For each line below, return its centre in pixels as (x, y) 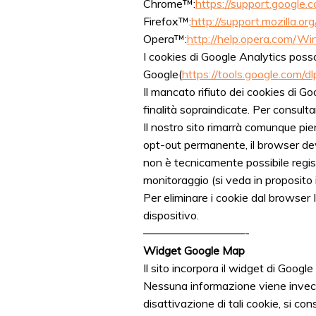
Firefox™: (167, 21)
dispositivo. (171, 215)
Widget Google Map (194, 250)
